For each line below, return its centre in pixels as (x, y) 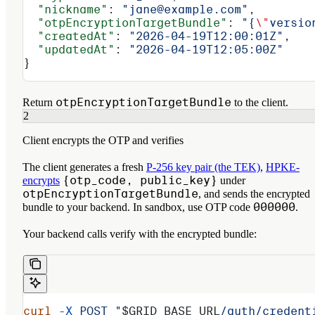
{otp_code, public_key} (140, 180)
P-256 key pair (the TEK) (203, 167)
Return (39, 102)
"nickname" (65, 9)
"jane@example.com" (185, 9)
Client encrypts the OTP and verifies (103, 140)
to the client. (260, 102)
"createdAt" (69, 36)
